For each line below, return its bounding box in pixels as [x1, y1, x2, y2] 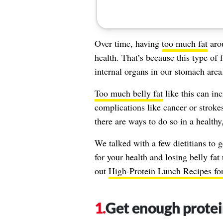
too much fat [161, 37, 208, 49]
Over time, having [94, 37, 162, 49]
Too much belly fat [94, 87, 163, 99]
